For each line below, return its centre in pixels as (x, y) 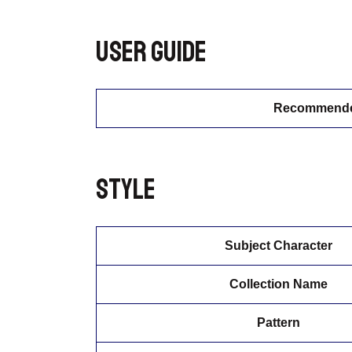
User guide (151, 53)
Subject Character (279, 245)
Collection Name (279, 284)
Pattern (279, 322)
